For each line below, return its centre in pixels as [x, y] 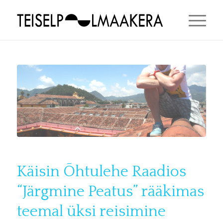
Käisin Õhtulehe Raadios [101, 171]
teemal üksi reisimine [91, 211]
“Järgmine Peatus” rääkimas [110, 191]
